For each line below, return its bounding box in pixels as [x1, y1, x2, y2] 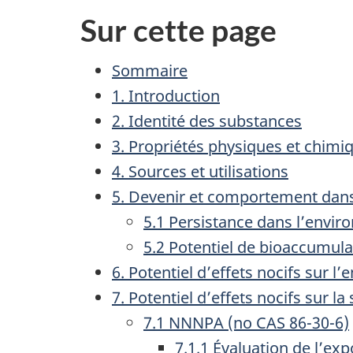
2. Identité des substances [112, 110, 302, 132]
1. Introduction [112, 84, 220, 106]
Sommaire [112, 59, 188, 81]
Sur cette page [80, 12, 277, 49]
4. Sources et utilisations [112, 160, 288, 182]
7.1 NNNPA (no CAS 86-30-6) [143, 311, 349, 333]
